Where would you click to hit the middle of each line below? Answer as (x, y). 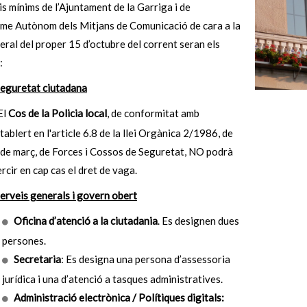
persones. (24, 241)
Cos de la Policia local (57, 113)
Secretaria (37, 259)
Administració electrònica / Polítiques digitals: (119, 297)
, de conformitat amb (153, 113)
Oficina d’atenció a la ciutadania (86, 221)
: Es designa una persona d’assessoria (146, 259)
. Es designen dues (198, 221)
